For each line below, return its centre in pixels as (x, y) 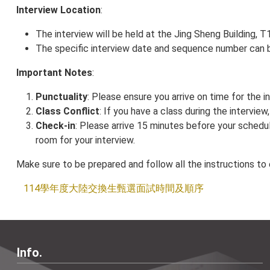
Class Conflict (67, 111)
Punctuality (61, 97)
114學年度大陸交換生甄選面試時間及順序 (114, 188)
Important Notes (54, 73)
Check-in (55, 126)
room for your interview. (85, 140)
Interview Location (58, 10)
